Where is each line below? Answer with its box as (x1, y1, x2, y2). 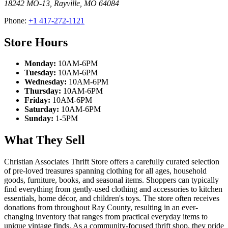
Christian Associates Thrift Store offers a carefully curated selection (4, 157, 219, 166)
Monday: (24, 59, 56, 68)
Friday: (24, 96, 50, 105)
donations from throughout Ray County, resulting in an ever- (4, 203, 198, 212)
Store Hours (4, 35, 68, 49)
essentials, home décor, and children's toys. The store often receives (4, 194, 219, 203)
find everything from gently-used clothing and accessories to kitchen (4, 185, 222, 194)
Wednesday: (24, 77, 67, 87)
